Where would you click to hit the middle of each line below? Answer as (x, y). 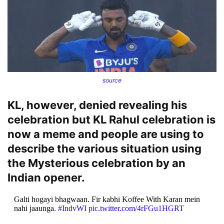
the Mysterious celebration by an (96, 163)
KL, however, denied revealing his (97, 105)
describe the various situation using (104, 148)
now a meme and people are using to (106, 134)
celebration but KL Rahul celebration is (111, 119)
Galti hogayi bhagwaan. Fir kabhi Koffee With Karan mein (107, 199)
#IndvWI (72, 208)
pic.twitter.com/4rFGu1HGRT (136, 208)
